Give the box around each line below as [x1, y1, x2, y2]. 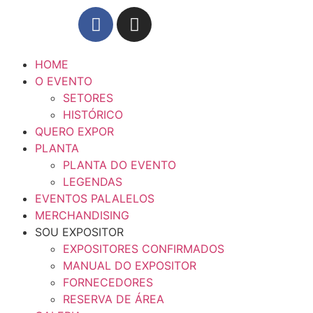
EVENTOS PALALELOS [35, 191, 154, 205]
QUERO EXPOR [35, 124, 114, 138]
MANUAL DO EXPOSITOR [63, 259, 196, 272]
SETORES [63, 91, 113, 105]
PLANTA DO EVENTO [63, 158, 176, 172]
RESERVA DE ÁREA [63, 292, 164, 306]
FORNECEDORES [63, 275, 153, 289]
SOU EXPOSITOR [35, 225, 124, 239]
